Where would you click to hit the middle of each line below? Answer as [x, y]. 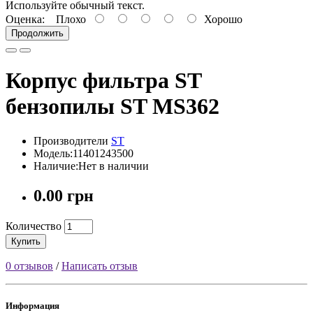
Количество [34, 226]
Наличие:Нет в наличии [91, 166]
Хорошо [220, 19]
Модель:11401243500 [83, 153]
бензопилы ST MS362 [112, 107]
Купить [26, 241]
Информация [32, 305]
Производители [72, 140]
